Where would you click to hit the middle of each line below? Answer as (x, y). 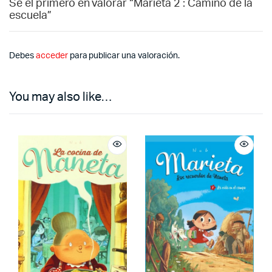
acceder (52, 56)
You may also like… (60, 97)
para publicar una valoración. (124, 56)
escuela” (30, 16)
